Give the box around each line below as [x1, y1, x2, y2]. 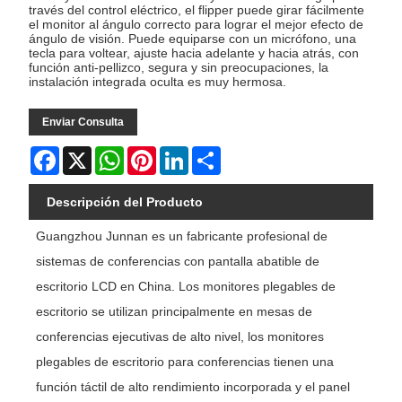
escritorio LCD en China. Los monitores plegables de [36, 279, 336, 294]
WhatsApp [124, 146, 183, 162]
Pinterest [156, 146, 207, 162]
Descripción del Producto [47, 195, 204, 210]
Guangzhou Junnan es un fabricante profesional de [36, 229, 328, 244]
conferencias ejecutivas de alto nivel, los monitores [36, 329, 325, 345]
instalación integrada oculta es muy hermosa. [29, 74, 287, 90]
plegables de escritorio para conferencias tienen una [36, 354, 335, 370]
